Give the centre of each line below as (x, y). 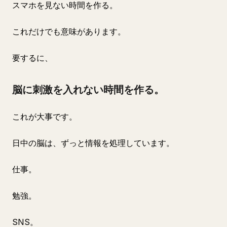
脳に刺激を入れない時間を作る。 (88, 90)
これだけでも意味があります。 (69, 31)
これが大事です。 (45, 117)
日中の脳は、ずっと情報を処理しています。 (93, 143)
